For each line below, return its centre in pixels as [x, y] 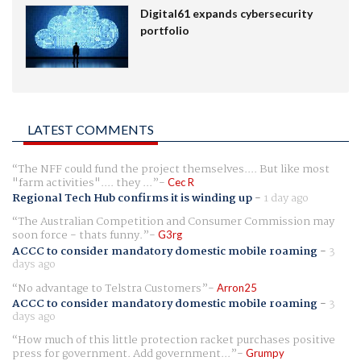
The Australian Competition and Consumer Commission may [176, 222]
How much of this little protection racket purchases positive [176, 340]
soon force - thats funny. [77, 236]
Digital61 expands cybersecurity [226, 14]
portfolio [164, 31]
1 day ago [286, 199]
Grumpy [265, 353]
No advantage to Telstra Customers [110, 288]
